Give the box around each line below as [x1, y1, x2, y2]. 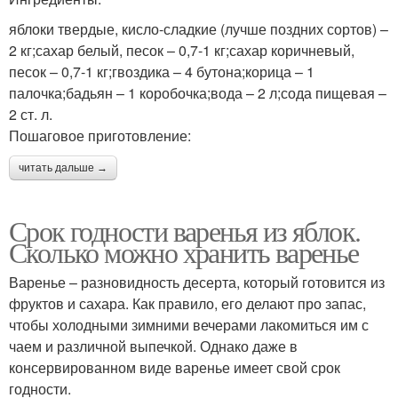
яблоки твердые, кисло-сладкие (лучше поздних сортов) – [9, 18, 388, 39]
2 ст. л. [9, 103, 52, 124]
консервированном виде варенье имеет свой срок [9, 356, 340, 378]
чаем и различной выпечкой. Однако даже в [9, 335, 298, 356]
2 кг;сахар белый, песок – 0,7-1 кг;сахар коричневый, [9, 39, 354, 60]
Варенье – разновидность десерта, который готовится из [9, 271, 385, 292]
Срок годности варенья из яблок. [9, 211, 361, 250]
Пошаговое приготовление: [9, 124, 191, 146]
